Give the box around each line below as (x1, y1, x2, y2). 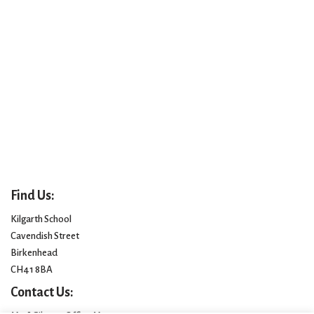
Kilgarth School (11, 214, 71, 225)
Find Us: (11, 189, 55, 203)
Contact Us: (11, 285, 74, 300)
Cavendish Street (11, 231, 79, 242)
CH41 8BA (11, 264, 53, 275)
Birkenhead (11, 247, 57, 259)
